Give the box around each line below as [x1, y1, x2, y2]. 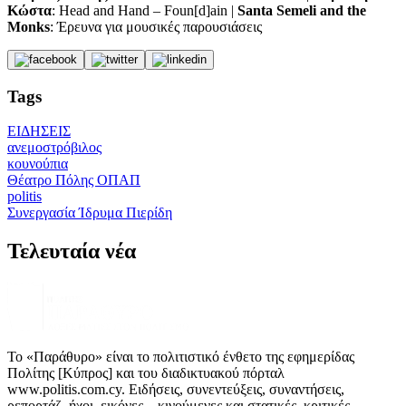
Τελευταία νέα [7, 239, 136, 264]
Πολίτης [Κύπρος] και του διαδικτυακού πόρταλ [7, 365, 285, 382]
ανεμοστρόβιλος [7, 140, 101, 156]
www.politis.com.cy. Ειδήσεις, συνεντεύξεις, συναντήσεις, [7, 382, 344, 398]
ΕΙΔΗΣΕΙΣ [7, 123, 71, 140]
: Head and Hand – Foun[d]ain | [52, 3, 237, 18]
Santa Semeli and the [237, 3, 366, 18]
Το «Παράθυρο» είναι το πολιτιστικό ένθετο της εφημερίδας [7, 349, 354, 365]
